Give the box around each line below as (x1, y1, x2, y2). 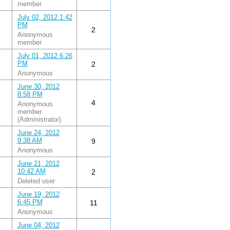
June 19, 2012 (17, 190, 60, 198)
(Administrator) (17, 115, 61, 123)
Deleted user (17, 177, 55, 185)
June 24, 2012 (17, 128, 60, 137)
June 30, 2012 (17, 82, 60, 90)
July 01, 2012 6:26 (17, 51, 72, 60)
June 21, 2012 (17, 159, 60, 167)
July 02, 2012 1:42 (17, 13, 72, 21)
